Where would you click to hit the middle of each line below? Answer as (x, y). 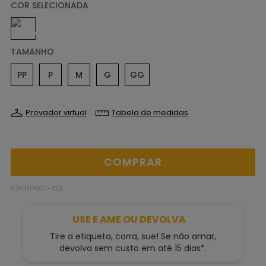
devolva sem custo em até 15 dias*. (133, 248)
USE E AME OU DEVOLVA (129, 219)
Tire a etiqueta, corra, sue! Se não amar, (133, 236)
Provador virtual (56, 113)
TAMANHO (32, 52)
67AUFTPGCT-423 (37, 189)
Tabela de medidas (150, 113)
